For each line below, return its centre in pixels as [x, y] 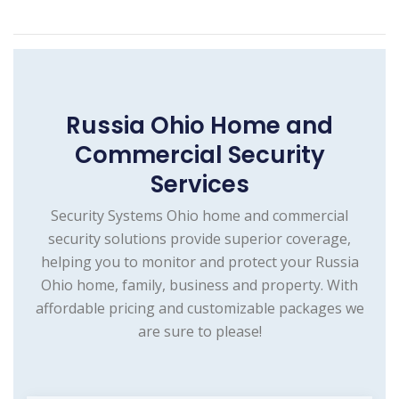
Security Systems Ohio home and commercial [199, 216]
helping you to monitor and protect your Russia [199, 262]
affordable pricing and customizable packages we [199, 309]
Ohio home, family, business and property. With [199, 285]
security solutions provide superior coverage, [199, 239]
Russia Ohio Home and [199, 126]
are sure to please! [199, 332]
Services [199, 185]
